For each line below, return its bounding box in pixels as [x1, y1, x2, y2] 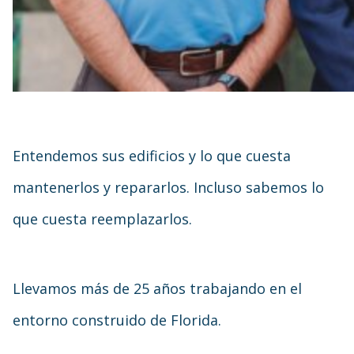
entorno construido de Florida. [13, 311, 221, 330]
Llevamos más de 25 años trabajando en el [13, 279, 302, 298]
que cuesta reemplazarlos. [13, 209, 192, 228]
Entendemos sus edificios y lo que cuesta [13, 146, 291, 165]
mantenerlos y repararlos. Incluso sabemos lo [13, 178, 324, 197]
